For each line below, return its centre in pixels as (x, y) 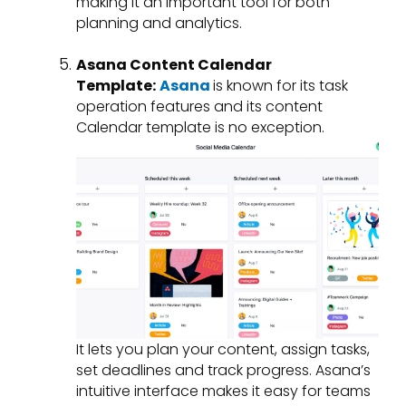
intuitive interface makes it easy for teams (223, 391)
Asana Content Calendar (174, 64)
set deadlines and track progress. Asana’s (223, 370)
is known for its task (280, 85)
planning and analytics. (159, 23)
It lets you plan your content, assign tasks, (223, 349)
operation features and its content (199, 106)
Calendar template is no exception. (200, 127)
